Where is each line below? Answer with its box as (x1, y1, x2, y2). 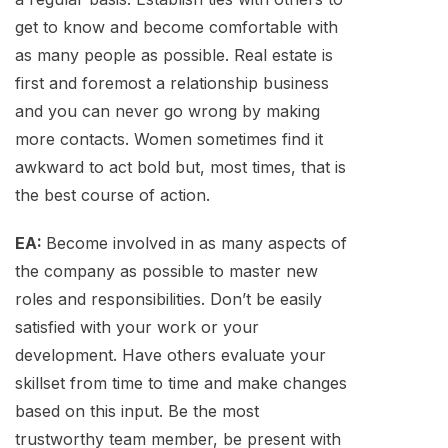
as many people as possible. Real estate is (15, 45, 333, 66)
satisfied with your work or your (15, 316, 259, 337)
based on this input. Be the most (15, 400, 259, 421)
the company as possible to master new (15, 260, 318, 281)
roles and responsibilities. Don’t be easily (15, 288, 322, 309)
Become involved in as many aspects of (46, 232, 347, 253)
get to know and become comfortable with (15, 17, 338, 38)
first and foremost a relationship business (15, 73, 329, 94)
